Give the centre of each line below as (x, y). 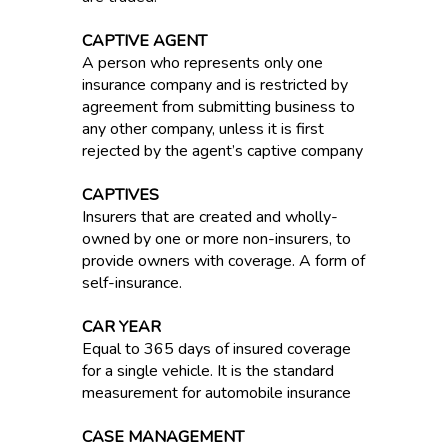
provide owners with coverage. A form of (223, 261)
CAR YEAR (121, 327)
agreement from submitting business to (218, 107)
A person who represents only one (202, 63)
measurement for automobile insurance (216, 393)
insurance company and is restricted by (214, 85)
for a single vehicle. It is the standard (207, 371)
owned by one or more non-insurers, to (216, 239)
